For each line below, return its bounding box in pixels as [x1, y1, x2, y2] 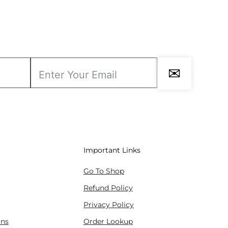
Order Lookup [83, 217, 133, 226]
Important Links [83, 146, 140, 155]
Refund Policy [83, 183, 133, 193]
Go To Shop [83, 166, 124, 176]
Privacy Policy [83, 200, 134, 210]
